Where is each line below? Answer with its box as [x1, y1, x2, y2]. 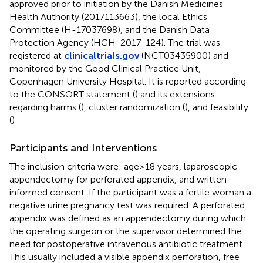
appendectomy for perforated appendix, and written [9, 173, 227, 185]
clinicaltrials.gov [64, 49, 139, 61]
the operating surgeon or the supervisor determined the [9, 225, 242, 237]
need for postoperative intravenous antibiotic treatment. [9, 238, 244, 249]
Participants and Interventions [9, 141, 157, 154]
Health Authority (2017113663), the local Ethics [9, 11, 207, 22]
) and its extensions [135, 88, 215, 100]
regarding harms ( [9, 101, 81, 113]
